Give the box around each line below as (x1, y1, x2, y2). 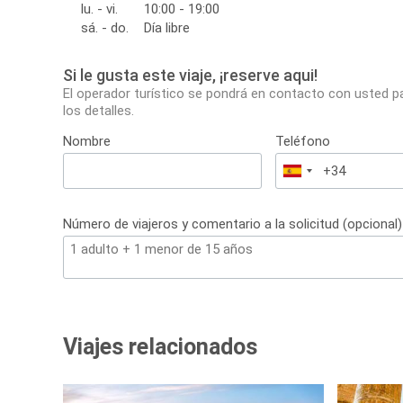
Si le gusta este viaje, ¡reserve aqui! (63, 66, 318, 85)
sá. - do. (81, 20, 129, 37)
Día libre (144, 20, 190, 37)
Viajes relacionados (63, 334, 257, 361)
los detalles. (63, 103, 134, 120)
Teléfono (275, 133, 331, 150)
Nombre (63, 133, 111, 150)
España (292, 165, 336, 182)
